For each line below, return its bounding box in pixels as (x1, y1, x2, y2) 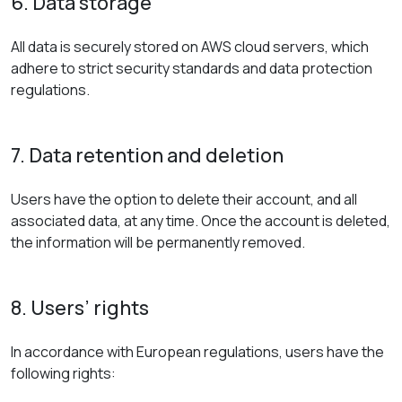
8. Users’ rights (11, 294, 149, 321)
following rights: (11, 363, 116, 383)
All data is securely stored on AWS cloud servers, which (11, 37, 369, 57)
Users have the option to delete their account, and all (11, 189, 357, 209)
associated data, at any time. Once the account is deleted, (11, 211, 390, 231)
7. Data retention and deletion (11, 142, 284, 169)
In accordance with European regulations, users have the (11, 342, 384, 362)
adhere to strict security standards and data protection (11, 58, 372, 78)
